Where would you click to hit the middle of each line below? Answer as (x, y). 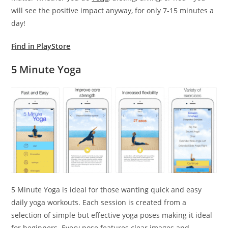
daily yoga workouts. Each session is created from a (99, 202)
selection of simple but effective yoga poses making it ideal (112, 215)
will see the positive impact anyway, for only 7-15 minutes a (113, 10)
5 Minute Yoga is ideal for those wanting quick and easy (107, 189)
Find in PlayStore (41, 46)
